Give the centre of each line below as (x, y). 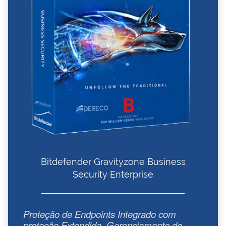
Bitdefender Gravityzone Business (113, 161)
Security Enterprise (113, 174)
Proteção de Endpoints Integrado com (100, 214)
